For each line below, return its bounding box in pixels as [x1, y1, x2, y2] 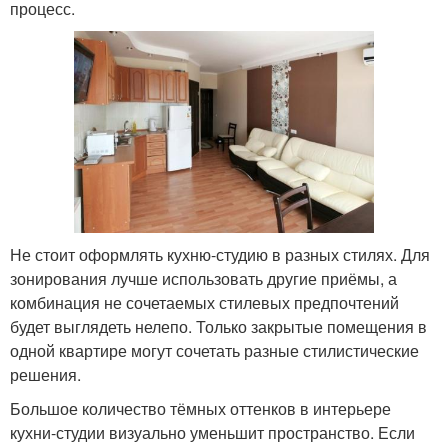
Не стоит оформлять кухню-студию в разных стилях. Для [10, 242, 430, 266]
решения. [10, 362, 81, 386]
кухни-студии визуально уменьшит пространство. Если [10, 420, 415, 444]
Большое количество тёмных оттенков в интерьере [10, 396, 391, 420]
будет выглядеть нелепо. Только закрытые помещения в [10, 314, 427, 338]
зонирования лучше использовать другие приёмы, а [10, 266, 397, 290]
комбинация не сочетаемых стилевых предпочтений [10, 290, 399, 314]
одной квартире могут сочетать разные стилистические [10, 338, 419, 362]
